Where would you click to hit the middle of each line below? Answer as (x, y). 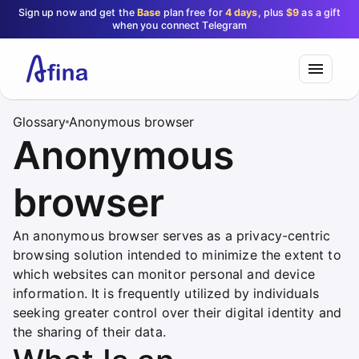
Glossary (39, 122)
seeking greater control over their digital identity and (177, 313)
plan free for (193, 12)
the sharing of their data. (89, 332)
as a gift (320, 12)
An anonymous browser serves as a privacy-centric (172, 236)
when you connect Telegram (179, 25)
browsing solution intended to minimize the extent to (177, 255)
